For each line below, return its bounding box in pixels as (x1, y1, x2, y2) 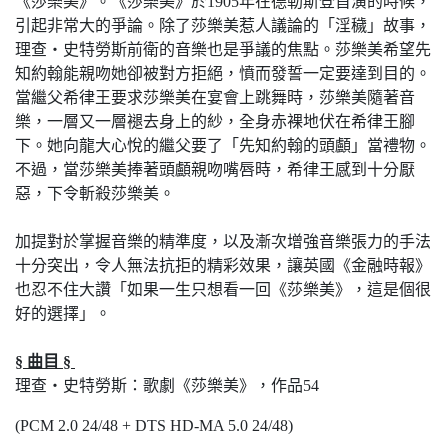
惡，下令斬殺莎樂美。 (15, 185, 175, 202)
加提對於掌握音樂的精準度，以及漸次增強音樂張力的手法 (15, 233, 431, 250)
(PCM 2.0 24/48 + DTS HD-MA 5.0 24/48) (15, 417, 293, 434)
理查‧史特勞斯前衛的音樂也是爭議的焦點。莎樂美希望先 (15, 41, 431, 58)
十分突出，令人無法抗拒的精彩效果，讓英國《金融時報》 (15, 257, 431, 274)
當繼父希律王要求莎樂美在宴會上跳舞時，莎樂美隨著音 (15, 89, 415, 106)
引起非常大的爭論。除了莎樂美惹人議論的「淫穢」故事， (15, 17, 431, 34)
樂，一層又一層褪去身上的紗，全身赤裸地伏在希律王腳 (15, 113, 415, 130)
